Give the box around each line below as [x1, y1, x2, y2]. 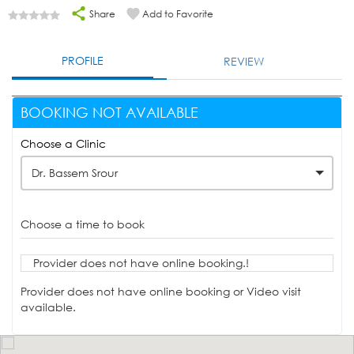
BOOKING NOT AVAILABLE [21, 104, 198, 122]
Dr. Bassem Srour [32, 165, 118, 181]
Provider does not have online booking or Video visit [21, 284, 301, 299]
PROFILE [62, 53, 104, 69]
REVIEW [224, 54, 265, 70]
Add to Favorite [142, 7, 213, 21]
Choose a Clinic [21, 136, 106, 152]
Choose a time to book [21, 217, 145, 232]
